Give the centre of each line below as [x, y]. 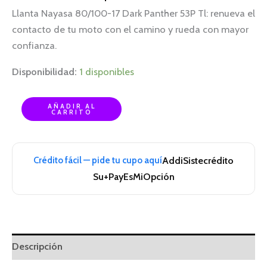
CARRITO [72, 112]
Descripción [37, 246]
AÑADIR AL [72, 106]
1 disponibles [107, 71]
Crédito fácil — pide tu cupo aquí [98, 160]
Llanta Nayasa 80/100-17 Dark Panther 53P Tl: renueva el [133, 13]
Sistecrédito [208, 160]
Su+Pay [108, 176]
